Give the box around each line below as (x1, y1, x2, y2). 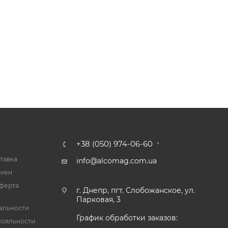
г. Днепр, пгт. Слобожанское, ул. (76, 186, 195, 195)
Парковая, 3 (76, 195, 121, 204)
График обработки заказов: (76, 213, 178, 222)
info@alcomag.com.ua (76, 156, 157, 165)
